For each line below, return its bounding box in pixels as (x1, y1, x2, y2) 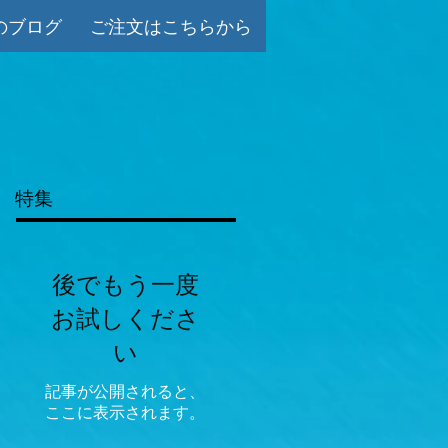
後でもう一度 (51, 272, 199, 298)
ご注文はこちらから (90, 14, 252, 38)
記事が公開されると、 (45, 383, 205, 400)
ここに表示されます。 (45, 404, 205, 421)
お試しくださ (50, 306, 200, 332)
